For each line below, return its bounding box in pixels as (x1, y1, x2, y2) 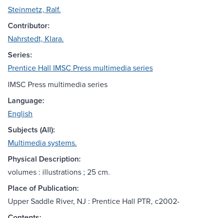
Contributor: (8, 20, 50, 32)
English (8, 108, 33, 119)
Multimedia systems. (8, 137, 77, 148)
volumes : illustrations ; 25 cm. (8, 166, 110, 178)
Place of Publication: (8, 182, 79, 194)
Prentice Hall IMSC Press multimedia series (8, 62, 153, 73)
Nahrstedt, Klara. (8, 33, 64, 44)
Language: (8, 95, 44, 107)
